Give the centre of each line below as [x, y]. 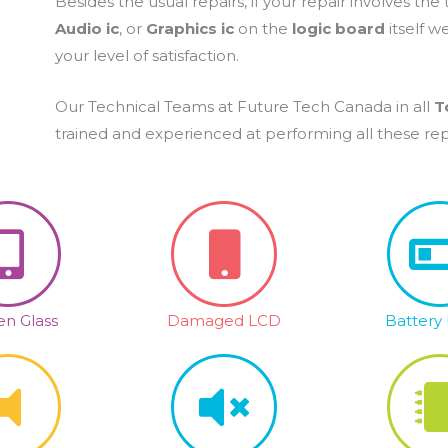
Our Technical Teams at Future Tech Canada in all [245, 106]
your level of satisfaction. [147, 55]
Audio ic [87, 28]
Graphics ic [190, 28]
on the [263, 28]
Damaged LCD [224, 320]
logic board [339, 28]
